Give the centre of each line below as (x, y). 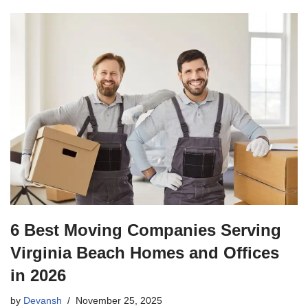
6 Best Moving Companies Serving (146, 230)
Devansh (43, 300)
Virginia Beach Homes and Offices (145, 252)
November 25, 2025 (119, 300)
